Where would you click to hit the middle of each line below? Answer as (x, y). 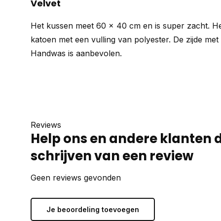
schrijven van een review (112, 156)
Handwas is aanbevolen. (76, 53)
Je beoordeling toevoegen (93, 209)
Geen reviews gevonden (76, 178)
